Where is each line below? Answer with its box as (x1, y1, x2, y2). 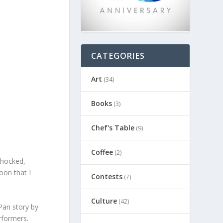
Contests (91, 171, 122, 181)
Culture (91, 196, 117, 206)
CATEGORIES (91, 50, 145, 61)
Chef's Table (91, 122, 134, 132)
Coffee (91, 147, 113, 157)
